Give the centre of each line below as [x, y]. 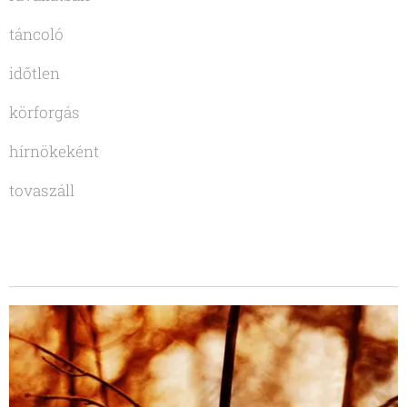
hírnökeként [54, 151]
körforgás [45, 112]
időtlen [35, 73]
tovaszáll [42, 190]
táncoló [36, 34]
